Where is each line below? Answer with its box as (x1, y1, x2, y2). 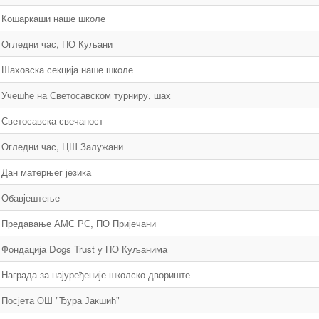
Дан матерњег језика (1, 165, 91, 179)
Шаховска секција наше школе (1, 63, 133, 76)
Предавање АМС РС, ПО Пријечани (1, 216, 156, 230)
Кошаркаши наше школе (1, 11, 105, 25)
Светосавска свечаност (1, 114, 103, 127)
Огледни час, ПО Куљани (1, 37, 113, 51)
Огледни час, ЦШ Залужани (1, 140, 123, 153)
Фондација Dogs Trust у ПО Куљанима (1, 242, 167, 256)
